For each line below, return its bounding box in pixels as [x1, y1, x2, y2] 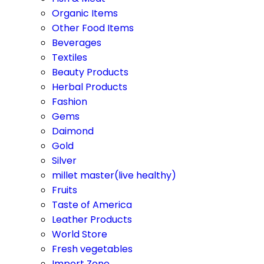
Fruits [52, 183, 77, 197]
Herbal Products [52, 80, 127, 94]
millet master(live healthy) [52, 169, 176, 182]
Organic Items [52, 6, 118, 20]
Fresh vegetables [52, 242, 133, 256]
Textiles [52, 51, 87, 64]
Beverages [52, 36, 101, 49]
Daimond [52, 124, 94, 138]
